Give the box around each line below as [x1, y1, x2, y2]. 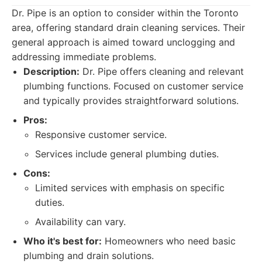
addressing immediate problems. [12, 51, 156, 63]
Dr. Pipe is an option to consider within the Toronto [12, 7, 239, 19]
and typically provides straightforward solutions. [23, 95, 239, 106]
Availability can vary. [35, 216, 126, 227]
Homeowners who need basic [102, 235, 236, 247]
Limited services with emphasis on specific [35, 182, 225, 194]
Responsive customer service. [35, 129, 167, 140]
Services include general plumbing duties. [35, 148, 219, 160]
